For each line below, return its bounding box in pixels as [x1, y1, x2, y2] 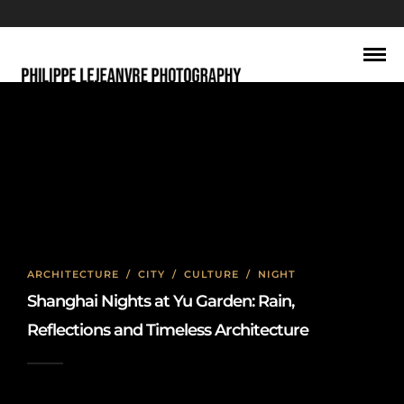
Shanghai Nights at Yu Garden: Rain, [27, 291, 294, 311]
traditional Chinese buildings [56, 134, 348, 161]
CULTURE [184, 268, 239, 280]
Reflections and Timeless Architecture [27, 320, 308, 340]
